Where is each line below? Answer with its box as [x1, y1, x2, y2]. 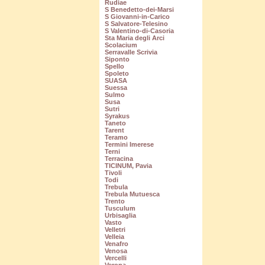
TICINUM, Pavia [104, 162, 152, 170]
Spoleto [104, 70, 129, 77]
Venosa [104, 247, 127, 255]
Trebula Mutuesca [104, 190, 160, 198]
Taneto [104, 119, 126, 127]
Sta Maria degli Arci [104, 34, 164, 42]
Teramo [104, 134, 128, 141]
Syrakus [104, 112, 130, 120]
